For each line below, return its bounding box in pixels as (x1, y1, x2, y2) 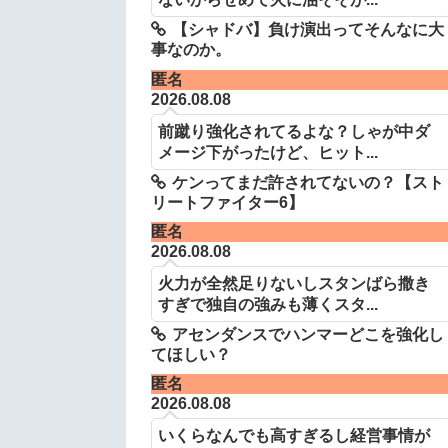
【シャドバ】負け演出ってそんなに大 (171, 21, 444, 39)
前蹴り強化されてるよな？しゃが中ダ (157, 121, 430, 140)
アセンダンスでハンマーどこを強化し (171, 325, 444, 343)
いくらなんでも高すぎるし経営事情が (157, 426, 430, 445)
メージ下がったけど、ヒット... (157, 142, 378, 161)
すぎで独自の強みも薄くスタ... (157, 294, 378, 313)
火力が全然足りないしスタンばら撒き (157, 273, 430, 292)
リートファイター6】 (150, 193, 304, 211)
